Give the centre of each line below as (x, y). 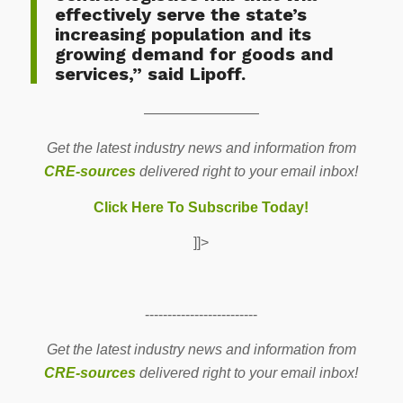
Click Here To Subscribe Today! (201, 207)
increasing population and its (183, 34)
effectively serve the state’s (180, 14)
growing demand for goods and (194, 54)
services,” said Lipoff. (150, 73)
